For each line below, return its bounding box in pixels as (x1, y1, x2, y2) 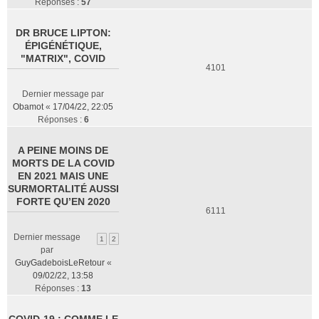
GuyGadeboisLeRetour (14, 258, 105, 268)
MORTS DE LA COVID (11, 157, 115, 169)
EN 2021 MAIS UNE (18, 170, 108, 182)
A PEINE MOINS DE (18, 145, 108, 156)
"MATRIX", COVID (21, 53, 105, 64)
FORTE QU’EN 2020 (16, 196, 110, 207)
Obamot (13, 102, 43, 112)
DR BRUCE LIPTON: (15, 27, 111, 38)
